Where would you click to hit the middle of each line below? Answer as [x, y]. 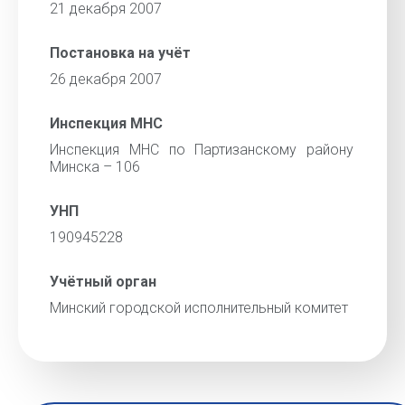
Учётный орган [103, 282]
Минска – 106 [95, 167]
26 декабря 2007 [106, 79]
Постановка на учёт [120, 53]
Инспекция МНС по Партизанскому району [202, 150]
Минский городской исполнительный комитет [199, 308]
